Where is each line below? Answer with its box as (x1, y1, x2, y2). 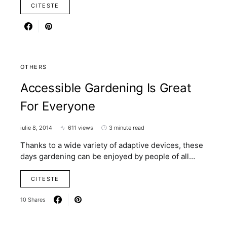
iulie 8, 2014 (20, 124, 52, 131)
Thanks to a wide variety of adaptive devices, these (20, 140, 203, 150)
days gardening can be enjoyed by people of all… (20, 152, 195, 161)
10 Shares (20, 196, 46, 203)
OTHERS (20, 63, 47, 70)
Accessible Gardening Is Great (20, 81, 192, 95)
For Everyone (20, 99, 95, 113)
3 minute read (109, 124, 144, 131)
